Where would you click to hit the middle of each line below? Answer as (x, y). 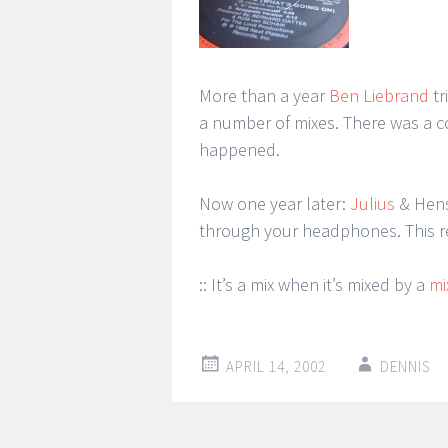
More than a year (264, 95)
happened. (239, 149)
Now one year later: (274, 203)
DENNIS (405, 366)
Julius (372, 203)
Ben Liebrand (379, 95)
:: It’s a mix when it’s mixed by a (314, 284)
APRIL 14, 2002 (276, 366)
